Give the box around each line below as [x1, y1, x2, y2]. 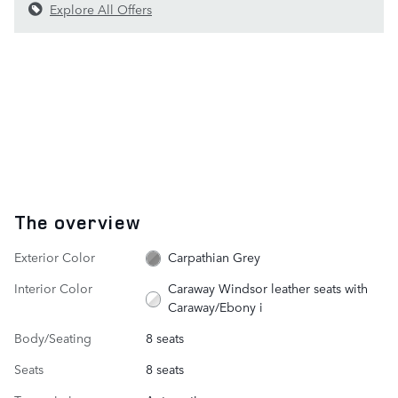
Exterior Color [14, 247, 95, 266]
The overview [14, 209, 140, 235]
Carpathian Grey [168, 247, 261, 266]
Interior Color [14, 278, 92, 297]
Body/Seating [14, 328, 92, 346]
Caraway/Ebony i [168, 297, 264, 315]
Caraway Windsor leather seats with [168, 278, 369, 297]
